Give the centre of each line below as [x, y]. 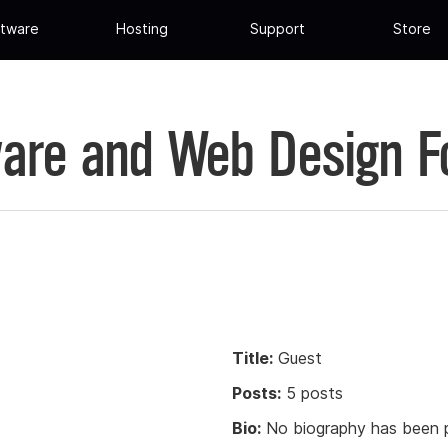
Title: [252, 357]
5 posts [312, 392]
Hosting [142, 29]
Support [277, 29]
